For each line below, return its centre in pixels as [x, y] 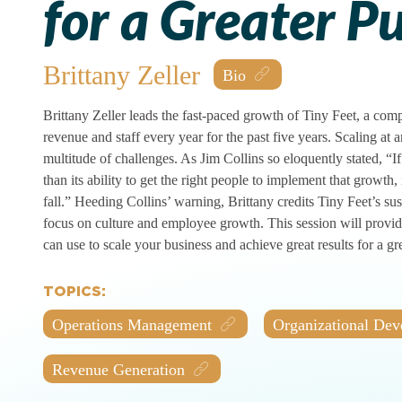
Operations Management [132, 325]
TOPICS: [74, 292]
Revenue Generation [118, 370]
